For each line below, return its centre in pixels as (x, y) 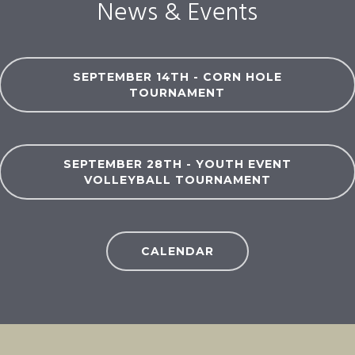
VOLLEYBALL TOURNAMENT (177, 180)
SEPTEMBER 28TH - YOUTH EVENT (177, 164)
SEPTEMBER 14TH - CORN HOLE (177, 77)
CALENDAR (177, 252)
